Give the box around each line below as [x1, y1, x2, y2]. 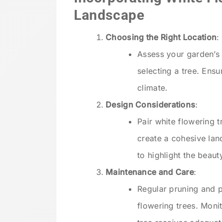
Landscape [74, 7, 145, 24]
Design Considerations [106, 100, 196, 110]
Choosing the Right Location [106, 32, 217, 43]
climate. [137, 83, 168, 93]
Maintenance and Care [106, 167, 194, 177]
